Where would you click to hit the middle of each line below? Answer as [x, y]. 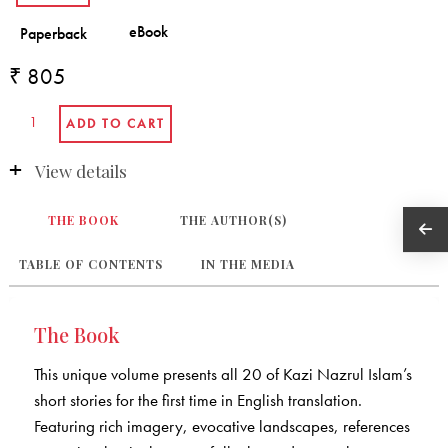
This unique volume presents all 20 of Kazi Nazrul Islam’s [222, 374]
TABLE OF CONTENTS [90, 264]
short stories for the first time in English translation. [197, 400]
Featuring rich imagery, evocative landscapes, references [221, 426]
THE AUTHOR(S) [234, 220]
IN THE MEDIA [247, 264]
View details [80, 170]
